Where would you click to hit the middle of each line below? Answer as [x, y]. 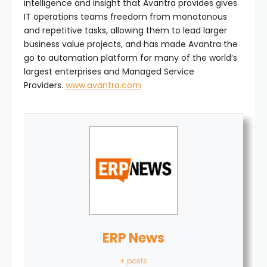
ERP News [133, 238]
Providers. [45, 85]
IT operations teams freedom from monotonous [125, 16]
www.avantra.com [103, 85]
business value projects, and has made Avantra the [131, 44]
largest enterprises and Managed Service [109, 71]
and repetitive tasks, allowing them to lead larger [125, 30]
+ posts [133, 260]
